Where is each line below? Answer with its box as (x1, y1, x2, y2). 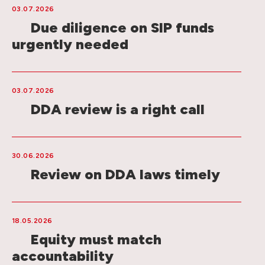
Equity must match (31, 231, 161, 248)
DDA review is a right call (31, 101, 205, 118)
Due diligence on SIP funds (31, 19, 214, 37)
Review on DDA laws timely (31, 166, 220, 183)
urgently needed (12, 35, 128, 53)
